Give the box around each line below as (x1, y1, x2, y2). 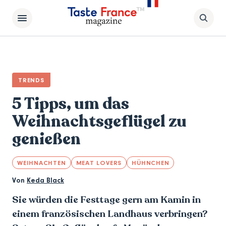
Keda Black (27, 177, 64, 185)
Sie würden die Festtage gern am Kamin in (12, 193, 201, 206)
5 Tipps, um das (12, 93, 129, 115)
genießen (12, 129, 81, 150)
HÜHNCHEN (132, 159, 169, 166)
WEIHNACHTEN (17, 159, 66, 166)
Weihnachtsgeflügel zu (12, 111, 187, 132)
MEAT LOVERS (76, 159, 122, 166)
